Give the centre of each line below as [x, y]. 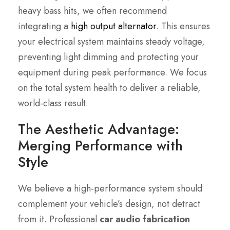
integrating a [44, 26]
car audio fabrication [145, 219]
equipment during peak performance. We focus [112, 73]
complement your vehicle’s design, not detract [109, 204]
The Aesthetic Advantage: [99, 129]
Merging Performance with [100, 146]
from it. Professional [59, 219]
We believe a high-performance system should [110, 189]
